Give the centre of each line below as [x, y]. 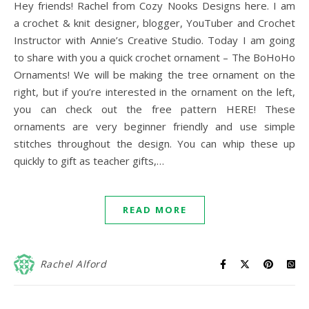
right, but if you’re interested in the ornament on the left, [154, 92]
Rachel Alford [73, 264]
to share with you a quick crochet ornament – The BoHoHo [154, 57]
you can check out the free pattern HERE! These [154, 109]
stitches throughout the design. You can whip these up [154, 143]
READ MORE [154, 210]
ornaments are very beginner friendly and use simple [154, 126]
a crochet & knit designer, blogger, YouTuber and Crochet [154, 23]
